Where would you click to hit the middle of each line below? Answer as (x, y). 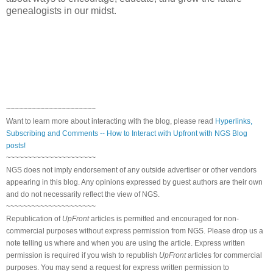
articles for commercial (224, 255)
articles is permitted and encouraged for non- (164, 218)
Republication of (34, 218)
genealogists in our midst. (62, 10)
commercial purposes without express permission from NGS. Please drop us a (135, 231)
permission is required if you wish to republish (83, 255)
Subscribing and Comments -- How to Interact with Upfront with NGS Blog (127, 133)
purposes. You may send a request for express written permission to (118, 267)
